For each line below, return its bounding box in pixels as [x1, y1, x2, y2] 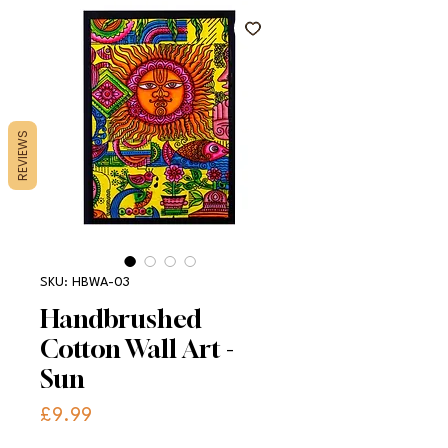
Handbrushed [40, 303, 202, 334]
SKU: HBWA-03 [40, 275, 130, 289]
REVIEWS [14, 129, 31, 181]
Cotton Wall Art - [40, 333, 234, 364]
